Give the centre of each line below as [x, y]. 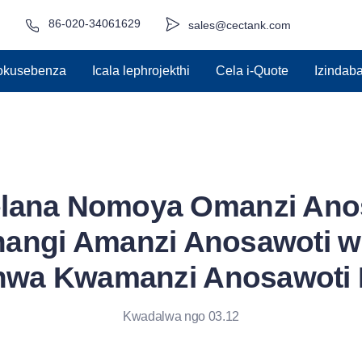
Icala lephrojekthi [141, 70]
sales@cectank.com [239, 25]
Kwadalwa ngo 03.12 [181, 316]
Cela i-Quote [252, 70]
